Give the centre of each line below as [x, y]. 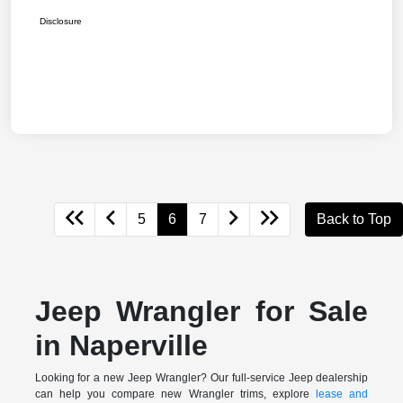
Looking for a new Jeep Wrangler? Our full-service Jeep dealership [201, 378]
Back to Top [354, 219]
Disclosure [61, 22]
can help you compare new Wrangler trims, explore [175, 394]
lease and [342, 394]
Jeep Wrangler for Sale [201, 312]
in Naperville [121, 346]
